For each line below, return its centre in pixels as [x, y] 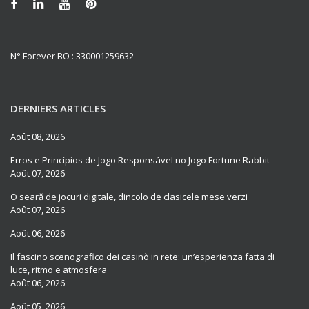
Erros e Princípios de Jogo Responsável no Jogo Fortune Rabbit [140, 160]
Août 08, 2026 [38, 136]
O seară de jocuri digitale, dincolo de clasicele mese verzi [129, 196]
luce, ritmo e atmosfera [59, 269]
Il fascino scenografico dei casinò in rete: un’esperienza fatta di [142, 256]
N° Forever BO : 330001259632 [72, 56]
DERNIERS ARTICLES [58, 108]
